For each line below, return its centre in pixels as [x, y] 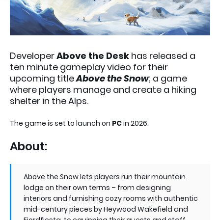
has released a [162, 55]
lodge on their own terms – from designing [97, 187]
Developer [33, 55]
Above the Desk [93, 55]
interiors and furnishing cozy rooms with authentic [111, 198]
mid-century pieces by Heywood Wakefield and [106, 209]
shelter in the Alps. [49, 101]
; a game [168, 78]
